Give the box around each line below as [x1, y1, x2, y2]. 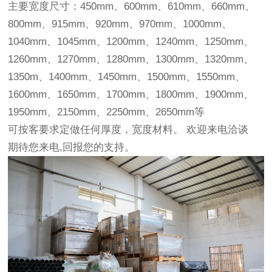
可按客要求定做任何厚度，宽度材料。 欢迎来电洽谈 [8, 124, 249, 135]
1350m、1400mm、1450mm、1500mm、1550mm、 [8, 71, 246, 83]
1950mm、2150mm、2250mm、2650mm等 [8, 106, 205, 118]
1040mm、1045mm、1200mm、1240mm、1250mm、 [8, 36, 254, 47]
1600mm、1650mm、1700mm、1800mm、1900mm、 [8, 89, 254, 100]
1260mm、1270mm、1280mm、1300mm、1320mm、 [8, 53, 254, 65]
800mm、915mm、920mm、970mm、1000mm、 [8, 18, 233, 30]
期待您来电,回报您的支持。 [8, 141, 135, 153]
